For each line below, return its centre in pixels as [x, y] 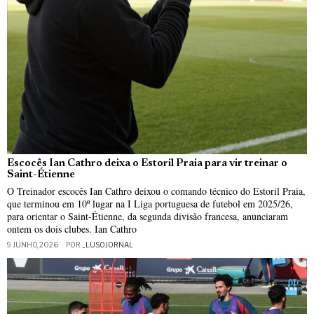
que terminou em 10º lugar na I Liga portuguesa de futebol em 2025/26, [150, 203]
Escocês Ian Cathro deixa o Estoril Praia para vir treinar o [147, 163]
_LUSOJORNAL [108, 244]
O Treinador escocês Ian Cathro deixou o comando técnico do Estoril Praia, [156, 191]
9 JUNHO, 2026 [33, 244]
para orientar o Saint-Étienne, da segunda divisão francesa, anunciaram [148, 216]
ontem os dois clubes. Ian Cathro [72, 228]
